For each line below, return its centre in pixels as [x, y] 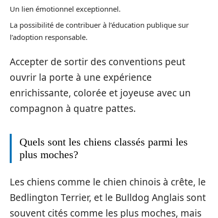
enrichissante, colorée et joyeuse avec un [100, 93]
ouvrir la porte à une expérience [81, 78]
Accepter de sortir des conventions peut [98, 62]
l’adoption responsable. [49, 37]
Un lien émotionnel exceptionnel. [65, 9]
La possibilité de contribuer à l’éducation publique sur [99, 25]
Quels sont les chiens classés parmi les [104, 142]
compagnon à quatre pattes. [73, 109]
